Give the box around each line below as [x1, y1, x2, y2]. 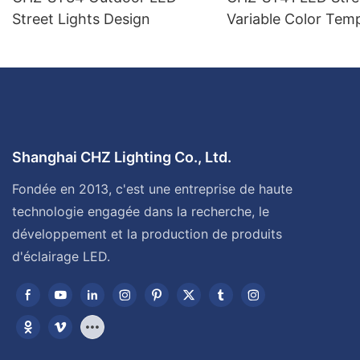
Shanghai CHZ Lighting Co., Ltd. [12, 148, 231, 166]
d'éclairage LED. [12, 248, 110, 265]
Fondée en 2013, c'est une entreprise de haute [12, 181, 292, 198]
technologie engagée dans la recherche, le [12, 203, 269, 220]
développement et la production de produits [12, 226, 282, 243]
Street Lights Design [12, 10, 150, 28]
